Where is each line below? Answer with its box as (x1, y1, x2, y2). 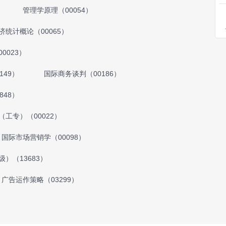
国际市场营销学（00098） (2, 133, 85, 141)
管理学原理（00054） (23, 6, 92, 14)
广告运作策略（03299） (2, 176, 78, 184)
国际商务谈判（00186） (44, 70, 121, 78)
